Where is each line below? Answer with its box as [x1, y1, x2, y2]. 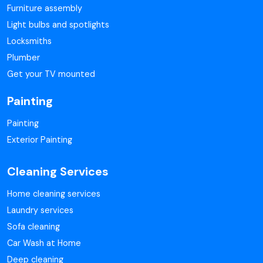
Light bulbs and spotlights [7, 19, 109, 30]
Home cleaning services [7, 188, 100, 199]
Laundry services [7, 205, 73, 215]
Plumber [7, 52, 40, 63]
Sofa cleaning [7, 221, 60, 232]
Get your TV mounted [7, 69, 95, 79]
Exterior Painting [7, 134, 72, 145]
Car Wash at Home [7, 238, 81, 248]
